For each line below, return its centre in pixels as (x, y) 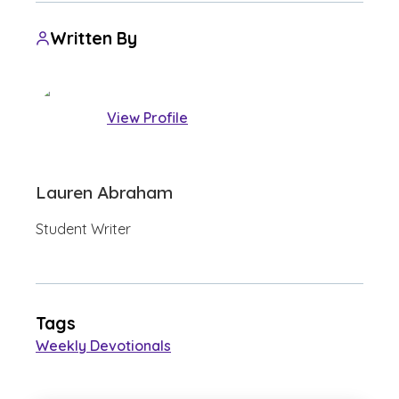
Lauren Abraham (104, 192)
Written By (94, 38)
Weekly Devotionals (103, 346)
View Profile (147, 117)
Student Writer (83, 229)
